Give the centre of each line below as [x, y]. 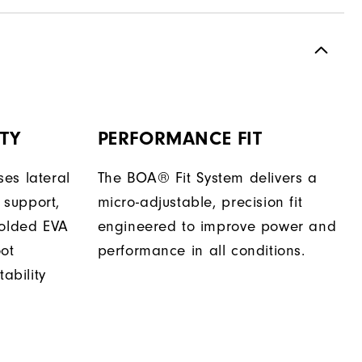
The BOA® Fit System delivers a [207, 179]
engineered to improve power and [217, 227]
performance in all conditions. [201, 251]
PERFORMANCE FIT [180, 139]
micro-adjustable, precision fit [200, 203]
